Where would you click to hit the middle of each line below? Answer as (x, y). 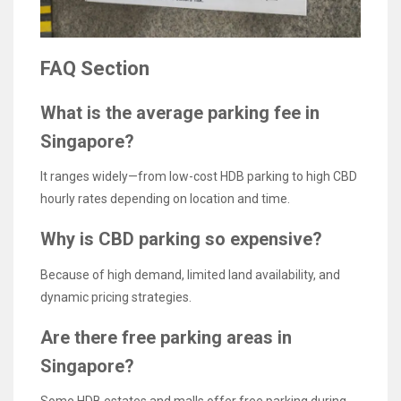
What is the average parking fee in (180, 113)
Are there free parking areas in (166, 337)
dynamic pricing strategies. (116, 297)
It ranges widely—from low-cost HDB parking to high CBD (199, 177)
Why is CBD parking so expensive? (181, 239)
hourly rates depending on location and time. (165, 199)
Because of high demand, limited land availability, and (190, 274)
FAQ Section (95, 69)
